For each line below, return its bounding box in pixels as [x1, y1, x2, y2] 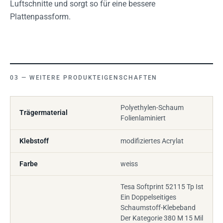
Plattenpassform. [10, 11, 71, 21]
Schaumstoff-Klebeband [120, 203, 196, 212]
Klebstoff [19, 136, 49, 145]
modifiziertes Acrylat [120, 136, 184, 145]
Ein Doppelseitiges [120, 193, 176, 201]
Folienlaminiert [120, 113, 166, 122]
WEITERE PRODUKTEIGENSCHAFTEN [29, 74, 158, 81]
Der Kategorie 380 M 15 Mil [120, 214, 203, 222]
